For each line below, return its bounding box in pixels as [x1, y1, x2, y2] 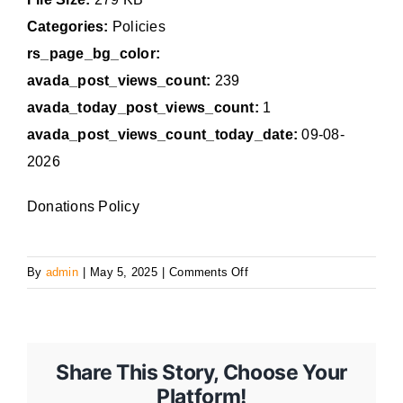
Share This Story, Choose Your [56, 360, 347, 386]
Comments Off [169, 265, 248, 280]
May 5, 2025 [90, 265, 157, 280]
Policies [112, 19, 166, 35]
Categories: [27, 19, 112, 35]
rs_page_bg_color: [27, 46, 161, 62]
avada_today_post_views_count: [27, 100, 259, 116]
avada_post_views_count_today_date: [27, 127, 299, 143]
